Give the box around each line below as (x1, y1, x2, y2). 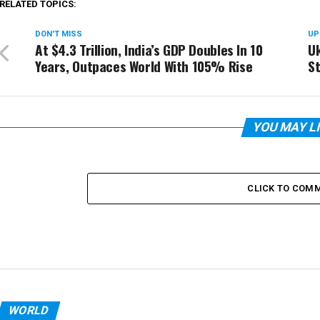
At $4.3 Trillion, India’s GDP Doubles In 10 (35, 39, 263, 61)
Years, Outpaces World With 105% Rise (35, 56, 253, 77)
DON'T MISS (35, 29, 82, 39)
